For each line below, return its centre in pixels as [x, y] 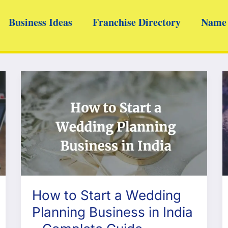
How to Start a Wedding [107, 195]
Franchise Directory [137, 22]
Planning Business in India [113, 212]
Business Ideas [40, 22]
